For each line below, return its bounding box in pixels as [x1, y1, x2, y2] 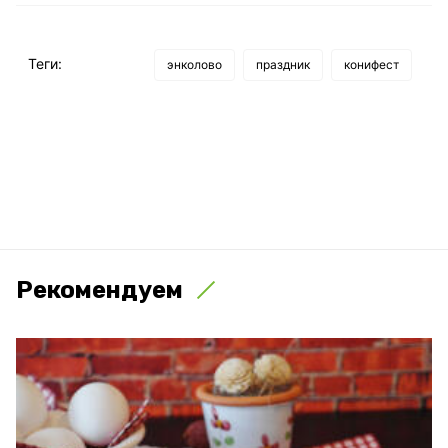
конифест [344, 56, 399, 72]
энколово [167, 56, 222, 72]
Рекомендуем [16, 275, 183, 304]
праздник [256, 56, 310, 72]
